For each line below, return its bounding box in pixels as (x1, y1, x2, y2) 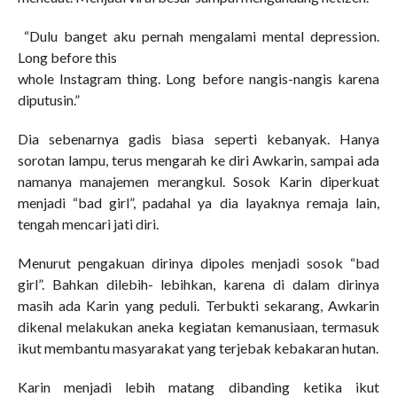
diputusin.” (17, 90, 80, 108)
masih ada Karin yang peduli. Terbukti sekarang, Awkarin (17, 296, 380, 314)
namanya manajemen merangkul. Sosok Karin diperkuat (17, 172, 380, 190)
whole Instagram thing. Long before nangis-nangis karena (17, 69, 380, 87)
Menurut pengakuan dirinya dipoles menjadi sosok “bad (17, 253, 380, 271)
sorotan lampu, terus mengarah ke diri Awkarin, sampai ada (17, 151, 380, 168)
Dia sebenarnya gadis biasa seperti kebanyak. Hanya (17, 129, 380, 147)
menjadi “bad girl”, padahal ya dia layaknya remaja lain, (17, 193, 380, 211)
